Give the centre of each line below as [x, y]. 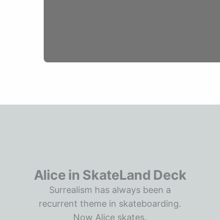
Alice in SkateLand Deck [110, 175]
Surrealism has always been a [110, 190]
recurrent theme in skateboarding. [110, 204]
